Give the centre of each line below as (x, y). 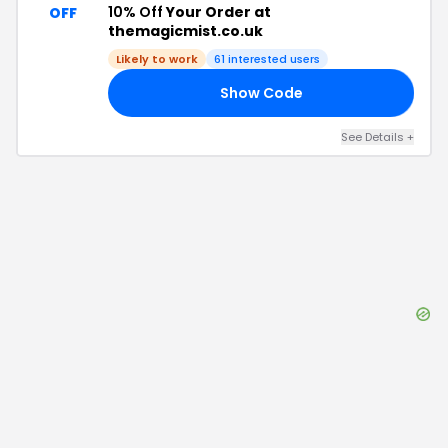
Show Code (261, 92)
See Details (374, 137)
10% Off (135, 12)
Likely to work (157, 59)
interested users (272, 59)
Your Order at (217, 12)
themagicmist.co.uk (185, 31)
